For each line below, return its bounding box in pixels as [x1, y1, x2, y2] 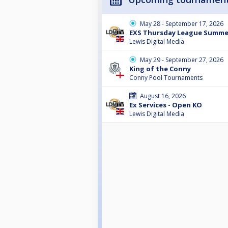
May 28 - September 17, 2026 [140, 19, 223, 28]
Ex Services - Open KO [129, 100, 202, 110]
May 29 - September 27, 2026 [140, 55, 223, 65]
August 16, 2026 [140, 92, 186, 101]
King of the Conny [129, 64, 191, 74]
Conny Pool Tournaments [129, 73, 203, 82]
